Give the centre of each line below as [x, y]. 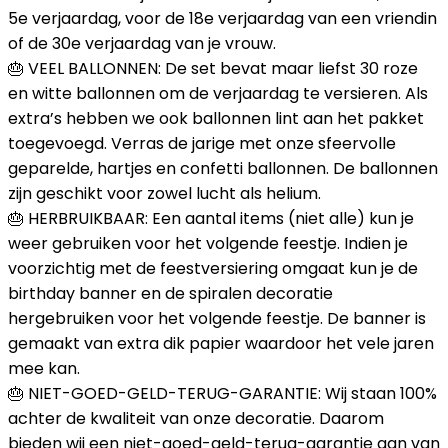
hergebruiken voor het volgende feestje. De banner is [217, 318]
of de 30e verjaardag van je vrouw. [142, 43]
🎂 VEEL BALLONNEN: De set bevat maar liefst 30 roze [213, 68]
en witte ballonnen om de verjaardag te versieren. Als [218, 93]
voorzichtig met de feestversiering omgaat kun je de [213, 268]
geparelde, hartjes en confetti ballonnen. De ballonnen [223, 168]
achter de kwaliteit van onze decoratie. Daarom [196, 418]
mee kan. [44, 368]
